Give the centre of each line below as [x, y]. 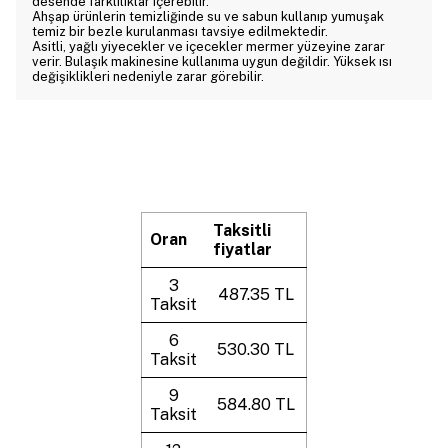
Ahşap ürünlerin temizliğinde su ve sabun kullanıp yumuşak [208, 16]
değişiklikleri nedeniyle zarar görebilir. [148, 76]
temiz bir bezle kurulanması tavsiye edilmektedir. [180, 31]
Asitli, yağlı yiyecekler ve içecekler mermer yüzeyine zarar [208, 46]
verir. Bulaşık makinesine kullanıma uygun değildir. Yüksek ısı [212, 61]
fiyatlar [242, 249]
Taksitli [242, 230]
